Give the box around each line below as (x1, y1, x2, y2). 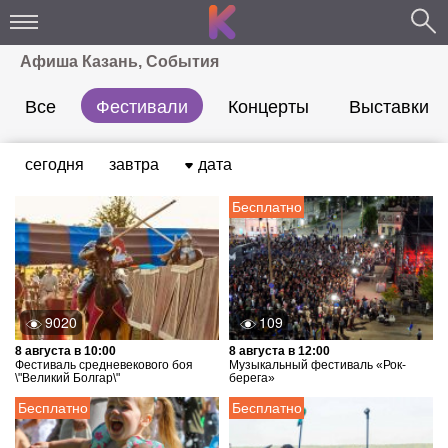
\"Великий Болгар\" (15, 371, 120, 386)
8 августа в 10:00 (15, 344, 116, 359)
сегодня (25, 152, 84, 175)
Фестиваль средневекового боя (15, 358, 193, 373)
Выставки (349, 92, 429, 118)
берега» (229, 371, 275, 386)
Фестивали (96, 92, 188, 118)
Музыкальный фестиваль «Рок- (229, 358, 406, 373)
